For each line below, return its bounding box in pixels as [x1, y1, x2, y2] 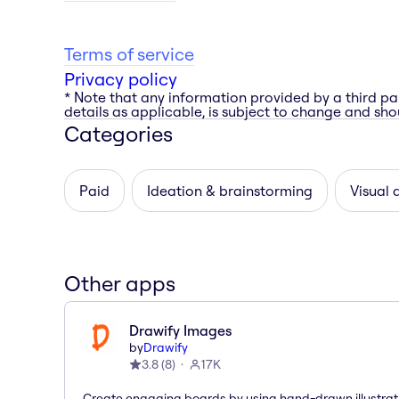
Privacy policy [64, 67, 177, 90]
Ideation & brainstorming [147, 181, 313, 199]
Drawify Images [129, 321, 232, 339]
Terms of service [64, 42, 194, 65]
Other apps [64, 269, 175, 297]
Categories [64, 119, 173, 147]
